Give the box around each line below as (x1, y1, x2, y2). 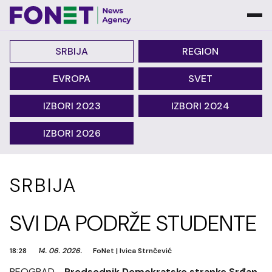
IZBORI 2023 (42, 100, 101, 112)
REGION (182, 45, 219, 58)
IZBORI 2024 (171, 100, 229, 112)
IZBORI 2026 (42, 127, 101, 140)
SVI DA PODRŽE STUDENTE (10, 209, 257, 237)
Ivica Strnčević (120, 246, 172, 256)
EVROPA (53, 72, 90, 85)
